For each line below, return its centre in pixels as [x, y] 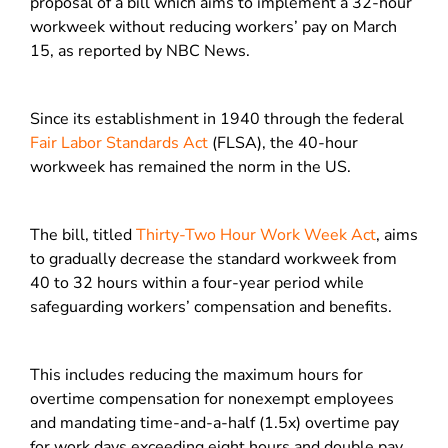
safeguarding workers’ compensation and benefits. [211, 307]
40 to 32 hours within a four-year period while [197, 283]
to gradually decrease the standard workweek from [213, 259]
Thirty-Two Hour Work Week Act [256, 235]
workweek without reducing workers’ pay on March [213, 27]
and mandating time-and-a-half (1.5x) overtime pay [214, 423]
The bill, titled [83, 235]
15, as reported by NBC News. [140, 51]
